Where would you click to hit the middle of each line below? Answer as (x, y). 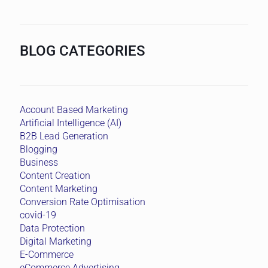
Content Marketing (59, 188)
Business (39, 162)
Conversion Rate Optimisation (83, 202)
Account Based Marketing (74, 109)
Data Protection (52, 228)
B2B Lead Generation (64, 136)
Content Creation (55, 175)
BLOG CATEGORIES (83, 51)
